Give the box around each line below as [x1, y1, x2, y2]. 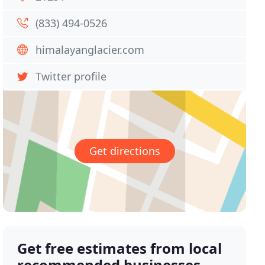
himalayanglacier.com [35, 43, 145, 57]
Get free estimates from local [17, 238, 222, 258]
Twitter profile [35, 69, 107, 83]
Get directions [89, 144, 160, 159]
